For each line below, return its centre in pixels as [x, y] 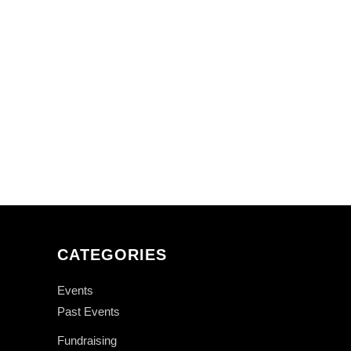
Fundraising [87, 340]
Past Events [89, 311]
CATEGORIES [112, 254]
